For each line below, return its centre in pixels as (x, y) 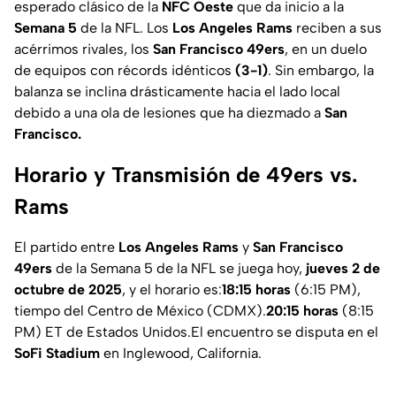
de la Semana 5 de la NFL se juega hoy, (179, 269)
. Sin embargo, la (321, 71)
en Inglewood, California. (181, 354)
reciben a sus (337, 28)
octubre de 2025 (68, 290)
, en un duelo (326, 49)
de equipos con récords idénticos (125, 71)
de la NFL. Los (125, 28)
